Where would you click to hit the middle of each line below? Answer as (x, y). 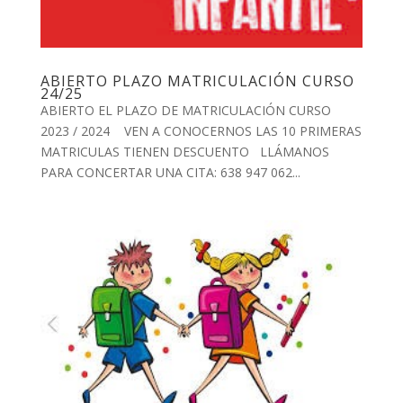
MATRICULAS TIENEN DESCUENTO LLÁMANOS (184, 152)
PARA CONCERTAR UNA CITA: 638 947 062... (170, 173)
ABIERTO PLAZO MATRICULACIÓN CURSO (197, 81)
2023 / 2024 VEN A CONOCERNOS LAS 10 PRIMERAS (201, 131)
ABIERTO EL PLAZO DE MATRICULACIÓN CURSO (185, 111)
